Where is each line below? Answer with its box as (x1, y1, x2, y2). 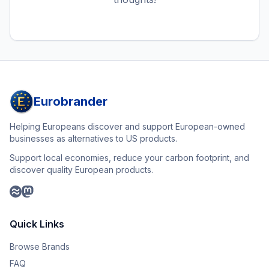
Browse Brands (10, 241, 70, 252)
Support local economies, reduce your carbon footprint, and (10, 153, 249, 163)
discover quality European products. (10, 165, 153, 175)
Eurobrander (34, 94, 107, 109)
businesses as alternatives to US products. (10, 133, 177, 144)
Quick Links (10, 218, 64, 230)
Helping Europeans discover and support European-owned (10, 121, 245, 131)
